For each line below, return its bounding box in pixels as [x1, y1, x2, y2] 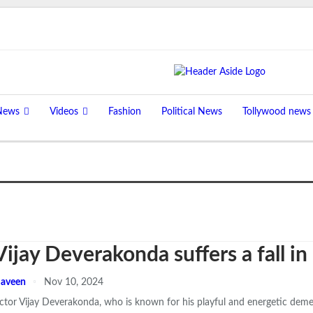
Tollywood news [242, 107, 311, 117]
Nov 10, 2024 [44, 277, 103, 287]
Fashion [108, 107, 141, 117]
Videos [50, 107, 78, 117]
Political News [161, 107, 222, 117]
